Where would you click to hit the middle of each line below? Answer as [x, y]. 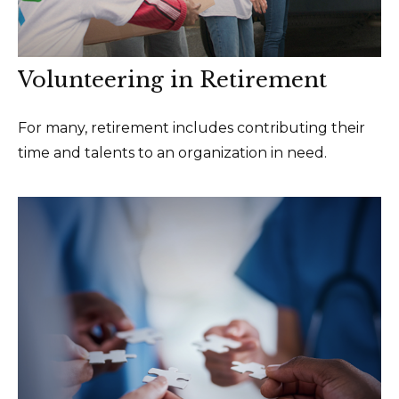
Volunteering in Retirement [172, 80]
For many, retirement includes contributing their [191, 128]
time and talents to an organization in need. [172, 153]
